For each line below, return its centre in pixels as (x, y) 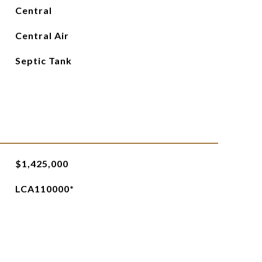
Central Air (42, 35)
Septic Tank (43, 61)
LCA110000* (44, 189)
